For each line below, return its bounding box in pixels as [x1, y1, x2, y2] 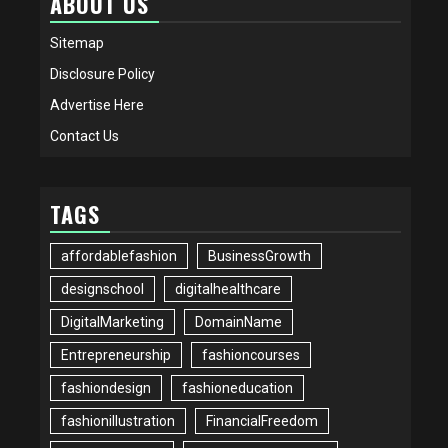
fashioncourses [202, 346, 300, 363]
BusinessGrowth [208, 247, 311, 264]
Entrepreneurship [61, 346, 171, 363]
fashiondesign [61, 379, 151, 396]
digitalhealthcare [175, 280, 281, 297]
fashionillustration [61, 412, 175, 429]
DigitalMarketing [61, 313, 164, 330]
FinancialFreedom [206, 412, 318, 429]
